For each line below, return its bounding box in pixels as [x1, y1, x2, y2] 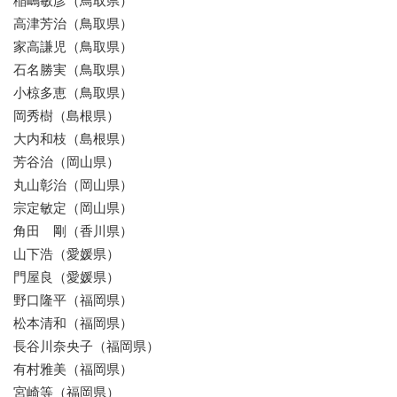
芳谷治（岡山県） [13, 153, 120, 170]
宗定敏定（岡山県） [13, 199, 133, 216]
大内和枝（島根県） [13, 130, 133, 147]
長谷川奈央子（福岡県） [13, 338, 160, 354]
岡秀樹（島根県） [13, 107, 120, 124]
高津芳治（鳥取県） [13, 15, 133, 32]
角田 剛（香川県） [13, 222, 133, 239]
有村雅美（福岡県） [13, 361, 133, 378]
